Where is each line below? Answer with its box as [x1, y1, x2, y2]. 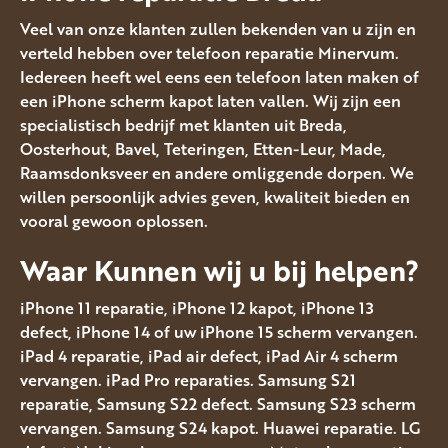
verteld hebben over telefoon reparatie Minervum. [20, 40, 399, 65]
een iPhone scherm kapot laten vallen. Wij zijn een [20, 88, 401, 113]
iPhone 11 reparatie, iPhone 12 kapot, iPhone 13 [20, 296, 374, 321]
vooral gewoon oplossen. [20, 208, 208, 233]
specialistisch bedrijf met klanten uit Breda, [20, 112, 347, 137]
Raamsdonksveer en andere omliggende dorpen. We [20, 160, 414, 185]
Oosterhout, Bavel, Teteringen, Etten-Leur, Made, [20, 136, 386, 161]
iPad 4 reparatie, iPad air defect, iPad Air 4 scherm [20, 344, 398, 369]
